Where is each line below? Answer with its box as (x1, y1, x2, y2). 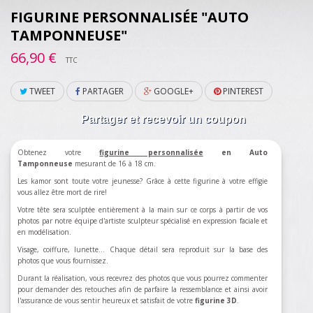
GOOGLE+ (152, 85, 194, 98)
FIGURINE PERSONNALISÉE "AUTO (10, 8, 249, 27)
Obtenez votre (17, 147, 100, 158)
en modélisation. (17, 227, 71, 238)
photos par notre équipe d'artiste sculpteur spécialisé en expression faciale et (17, 216, 268, 226)
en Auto (203, 147, 268, 158)
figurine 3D (195, 296, 237, 306)
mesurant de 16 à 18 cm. (73, 159, 156, 169)
